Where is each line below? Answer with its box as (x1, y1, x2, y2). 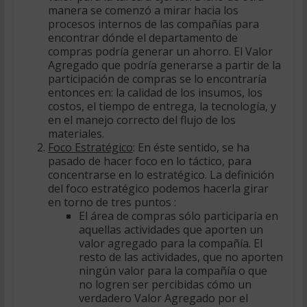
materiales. (47, 125, 104, 141)
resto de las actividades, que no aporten (78, 249, 283, 265)
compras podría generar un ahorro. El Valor (47, 43, 273, 59)
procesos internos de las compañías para (47, 16, 259, 32)
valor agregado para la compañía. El (78, 235, 262, 251)
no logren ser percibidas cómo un (78, 276, 251, 292)
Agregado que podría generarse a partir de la (47, 57, 281, 73)
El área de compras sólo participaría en (78, 208, 278, 223)
